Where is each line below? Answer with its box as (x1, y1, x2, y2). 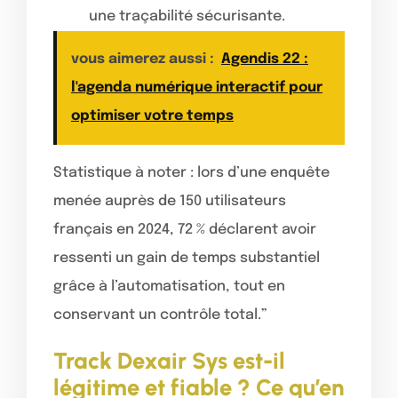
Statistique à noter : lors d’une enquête (53, 164, 330, 180)
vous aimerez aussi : (71, 51, 214, 67)
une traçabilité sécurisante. (89, 8, 285, 24)
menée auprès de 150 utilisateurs (53, 193, 286, 209)
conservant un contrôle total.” (53, 306, 267, 322)
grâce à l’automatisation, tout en (53, 278, 285, 294)
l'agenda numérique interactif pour (71, 79, 322, 95)
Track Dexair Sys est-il (53, 346, 285, 374)
